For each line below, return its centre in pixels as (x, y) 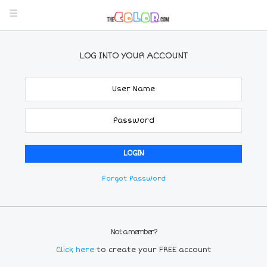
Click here (76, 250)
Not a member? (133, 232)
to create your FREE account (154, 250)
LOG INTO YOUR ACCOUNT (133, 56)
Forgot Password (133, 179)
